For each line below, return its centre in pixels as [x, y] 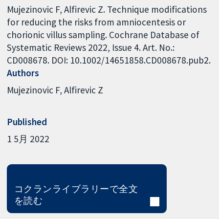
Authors [23, 73]
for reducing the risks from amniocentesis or [97, 22]
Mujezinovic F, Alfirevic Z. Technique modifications [107, 9]
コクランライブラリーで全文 [76, 188]
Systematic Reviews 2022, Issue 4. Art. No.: [91, 47]
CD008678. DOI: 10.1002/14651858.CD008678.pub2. [109, 60]
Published [27, 121]
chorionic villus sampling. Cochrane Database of [103, 34]
